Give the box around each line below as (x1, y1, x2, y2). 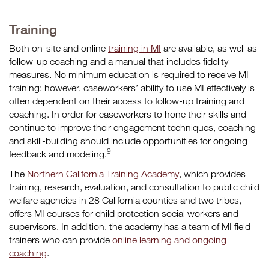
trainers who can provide (9, 234, 112, 245)
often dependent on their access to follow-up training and (9, 95, 244, 106)
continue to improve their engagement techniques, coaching (9, 122, 256, 133)
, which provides (179, 168, 246, 179)
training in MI (108, 43, 161, 53)
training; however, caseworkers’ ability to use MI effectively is (9, 82, 255, 93)
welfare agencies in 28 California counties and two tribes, (9, 195, 241, 205)
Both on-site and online (9, 43, 108, 53)
